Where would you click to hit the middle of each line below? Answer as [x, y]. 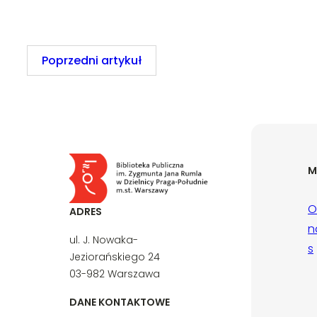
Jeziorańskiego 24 [115, 257]
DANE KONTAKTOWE [120, 302]
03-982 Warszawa [115, 274]
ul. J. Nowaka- [104, 240]
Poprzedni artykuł [92, 60]
